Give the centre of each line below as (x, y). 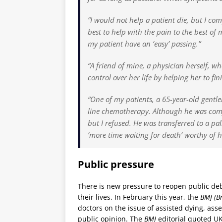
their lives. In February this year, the (138, 197)
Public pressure (116, 164)
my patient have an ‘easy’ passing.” (144, 43)
